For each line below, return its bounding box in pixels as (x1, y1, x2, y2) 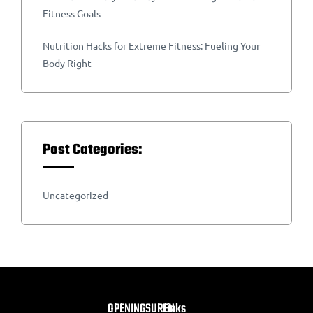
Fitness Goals (43, 7, 101, 20)
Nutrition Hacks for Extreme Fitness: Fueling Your (43, 39, 260, 52)
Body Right (43, 57, 92, 69)
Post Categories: (43, 139, 143, 161)
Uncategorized (43, 189, 108, 201)
